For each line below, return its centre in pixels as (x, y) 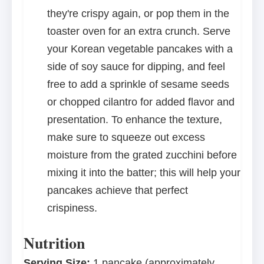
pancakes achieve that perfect (118, 191)
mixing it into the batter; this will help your (144, 173)
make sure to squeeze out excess (126, 138)
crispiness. (72, 208)
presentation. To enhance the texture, (135, 120)
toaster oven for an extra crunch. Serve (139, 32)
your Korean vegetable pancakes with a (140, 49)
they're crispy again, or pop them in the (138, 14)
